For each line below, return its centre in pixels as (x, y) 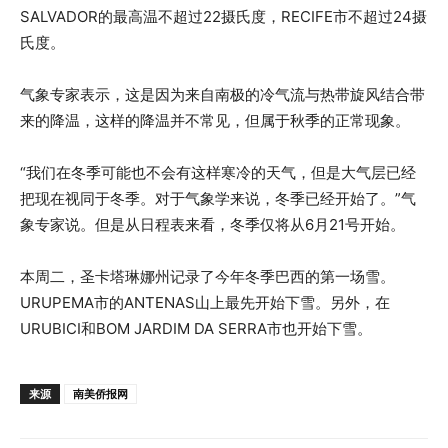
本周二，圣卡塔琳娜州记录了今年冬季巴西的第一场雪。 (207, 276)
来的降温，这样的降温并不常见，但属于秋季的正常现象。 (215, 120)
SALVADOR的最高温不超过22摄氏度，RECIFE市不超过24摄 (223, 16)
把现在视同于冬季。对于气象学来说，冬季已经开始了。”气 (218, 198)
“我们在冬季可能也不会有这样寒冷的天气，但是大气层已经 (218, 172)
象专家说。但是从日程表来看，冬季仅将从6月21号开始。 (212, 224)
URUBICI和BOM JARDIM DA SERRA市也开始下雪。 (196, 328)
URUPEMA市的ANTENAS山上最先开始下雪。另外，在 (205, 302)
